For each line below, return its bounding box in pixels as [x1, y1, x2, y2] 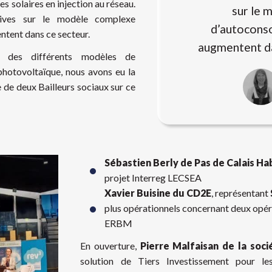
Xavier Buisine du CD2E [104, 187, 212, 199]
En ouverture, [80, 240, 140, 251]
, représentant [211, 187, 271, 199]
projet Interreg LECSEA [104, 172, 202, 183]
